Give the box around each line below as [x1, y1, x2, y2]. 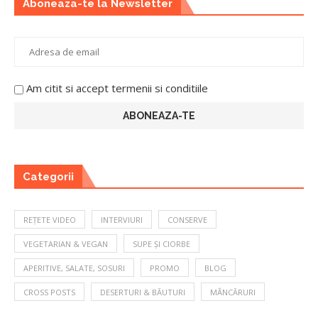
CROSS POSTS [23, 287, 75, 298]
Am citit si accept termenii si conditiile [26, 81, 208, 96]
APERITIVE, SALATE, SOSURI [23, 263, 125, 274]
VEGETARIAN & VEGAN [23, 238, 108, 250]
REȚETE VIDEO [23, 214, 76, 226]
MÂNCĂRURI [210, 287, 256, 298]
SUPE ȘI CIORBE [133, 238, 190, 250]
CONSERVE [168, 214, 207, 226]
